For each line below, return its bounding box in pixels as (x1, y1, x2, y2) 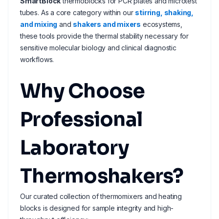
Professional (20, 107, 143, 132)
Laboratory (20, 135, 130, 160)
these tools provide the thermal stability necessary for (20, 32, 189, 40)
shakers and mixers (73, 20, 141, 28)
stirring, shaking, (135, 8, 194, 17)
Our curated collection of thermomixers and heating (20, 192, 182, 200)
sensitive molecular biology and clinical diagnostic (20, 44, 176, 52)
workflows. (20, 55, 54, 64)
